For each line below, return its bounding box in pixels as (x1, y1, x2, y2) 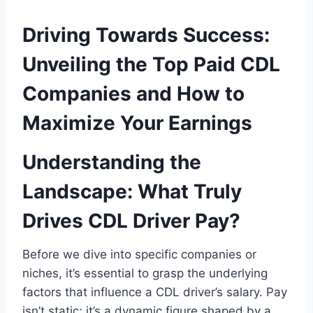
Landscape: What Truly (22, 179, 242, 203)
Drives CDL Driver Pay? (22, 208, 240, 233)
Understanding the (22, 150, 201, 174)
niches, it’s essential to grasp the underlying (22, 265, 268, 280)
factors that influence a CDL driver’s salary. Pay (22, 284, 287, 299)
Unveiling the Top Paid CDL (22, 52, 280, 76)
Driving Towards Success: (22, 22, 270, 47)
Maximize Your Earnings (22, 110, 252, 135)
